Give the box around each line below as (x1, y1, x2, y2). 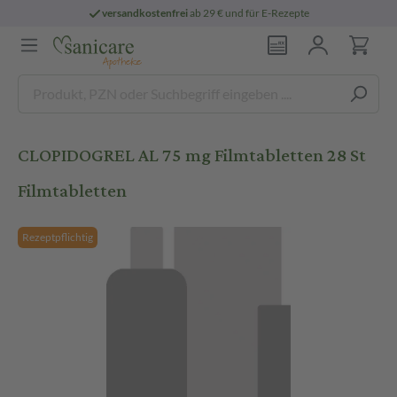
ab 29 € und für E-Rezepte (188, 6, 310, 19)
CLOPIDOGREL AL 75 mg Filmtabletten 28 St (18, 138, 366, 173)
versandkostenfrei (102, 6, 189, 19)
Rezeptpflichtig (22, 230, 93, 244)
